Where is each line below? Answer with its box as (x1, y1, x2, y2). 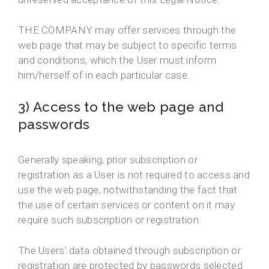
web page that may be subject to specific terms (18, 39, 237, 52)
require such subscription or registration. (18, 214, 202, 226)
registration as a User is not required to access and (18, 169, 250, 181)
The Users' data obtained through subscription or (18, 244, 241, 257)
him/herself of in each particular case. (18, 69, 190, 82)
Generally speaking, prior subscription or (18, 154, 198, 166)
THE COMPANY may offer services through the (18, 24, 237, 37)
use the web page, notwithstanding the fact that (18, 184, 238, 196)
